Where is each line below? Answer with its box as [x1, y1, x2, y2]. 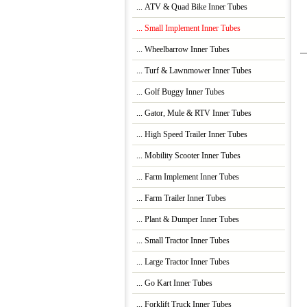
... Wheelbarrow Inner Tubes [132, 45, 230, 55]
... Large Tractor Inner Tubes [132, 258, 230, 267]
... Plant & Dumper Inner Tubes [132, 215, 239, 225]
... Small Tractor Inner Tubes [132, 236, 230, 246]
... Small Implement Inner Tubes [132, 24, 241, 34]
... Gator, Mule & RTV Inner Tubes [132, 109, 251, 119]
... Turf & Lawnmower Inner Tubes [132, 66, 251, 76]
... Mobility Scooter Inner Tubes [132, 151, 241, 161]
